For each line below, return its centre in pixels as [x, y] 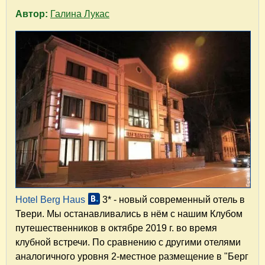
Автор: [33, 14]
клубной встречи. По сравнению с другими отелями [128, 242]
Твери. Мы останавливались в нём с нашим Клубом [129, 214]
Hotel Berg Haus [50, 199]
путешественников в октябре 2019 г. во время [116, 228]
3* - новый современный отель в [172, 199]
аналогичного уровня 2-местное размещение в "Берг [132, 256]
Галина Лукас [80, 14]
